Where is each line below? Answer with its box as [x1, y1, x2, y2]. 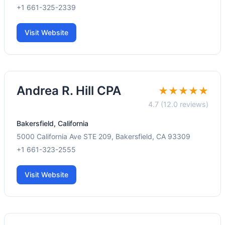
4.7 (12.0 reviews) [148, 100, 208, 109]
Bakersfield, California [17, 119, 88, 128]
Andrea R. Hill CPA [17, 83, 121, 98]
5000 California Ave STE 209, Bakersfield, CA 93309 [17, 132, 190, 141]
